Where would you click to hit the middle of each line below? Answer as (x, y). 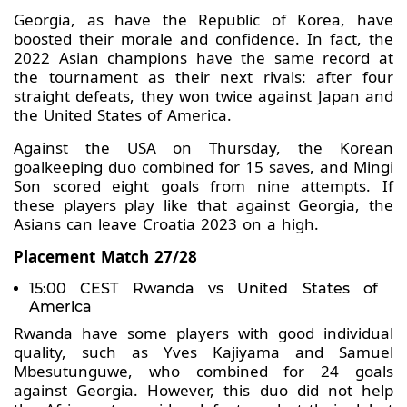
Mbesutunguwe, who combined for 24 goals (203, 372)
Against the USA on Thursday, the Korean (203, 148)
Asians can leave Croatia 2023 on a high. (169, 224)
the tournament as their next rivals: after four (203, 77)
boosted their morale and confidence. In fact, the (203, 39)
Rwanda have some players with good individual (203, 333)
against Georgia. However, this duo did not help (203, 391)
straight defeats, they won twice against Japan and (203, 96)
